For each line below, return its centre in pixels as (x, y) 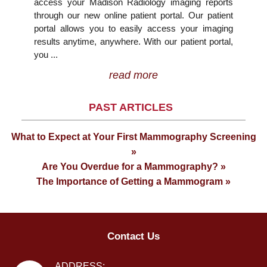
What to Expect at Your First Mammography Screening (133, 137)
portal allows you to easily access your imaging (133, 28)
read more (133, 75)
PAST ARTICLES (131, 107)
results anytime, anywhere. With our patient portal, (133, 41)
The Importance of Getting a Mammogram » (133, 181)
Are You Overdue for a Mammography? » (133, 167)
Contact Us (133, 236)
